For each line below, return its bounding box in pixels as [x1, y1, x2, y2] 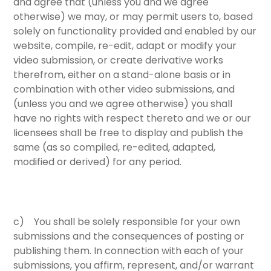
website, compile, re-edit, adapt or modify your [13, 38, 237, 53]
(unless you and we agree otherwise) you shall [13, 96, 233, 111]
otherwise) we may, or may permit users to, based [13, 9, 253, 24]
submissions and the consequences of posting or [13, 229, 245, 244]
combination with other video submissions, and [13, 82, 235, 96]
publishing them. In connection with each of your [13, 244, 244, 258]
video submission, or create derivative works [13, 53, 224, 67]
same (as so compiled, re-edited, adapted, [13, 140, 216, 154]
